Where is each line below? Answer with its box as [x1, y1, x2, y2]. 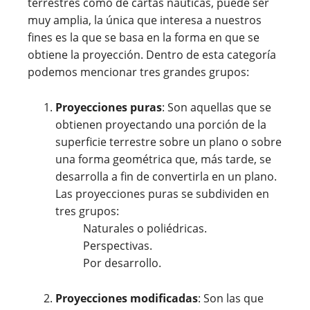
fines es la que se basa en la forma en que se [28, 30, 259, 46]
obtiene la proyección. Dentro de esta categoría [28, 47, 276, 63]
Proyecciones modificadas [55, 291, 198, 307]
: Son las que [198, 291, 264, 307]
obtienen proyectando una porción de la [55, 117, 266, 133]
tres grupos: [55, 203, 119, 219]
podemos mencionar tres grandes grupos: [28, 64, 249, 80]
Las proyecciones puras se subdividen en [55, 186, 269, 202]
